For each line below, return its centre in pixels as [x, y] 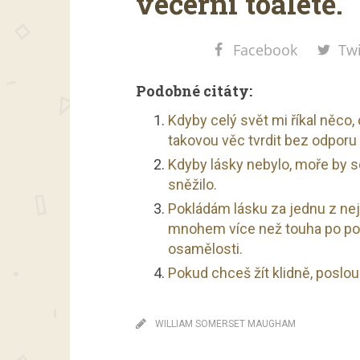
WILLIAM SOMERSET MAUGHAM [225, 324]
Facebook [265, 50]
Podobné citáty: [194, 91]
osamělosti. [205, 249]
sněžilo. [192, 184]
